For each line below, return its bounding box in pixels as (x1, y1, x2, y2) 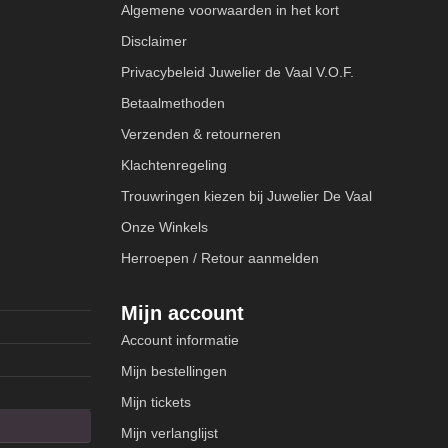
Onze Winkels (121, 219, 208, 236)
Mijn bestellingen (121, 363, 227, 380)
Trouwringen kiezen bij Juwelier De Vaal (121, 188, 372, 205)
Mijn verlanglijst (121, 425, 218, 442)
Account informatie (121, 332, 239, 349)
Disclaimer (121, 33, 187, 50)
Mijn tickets (121, 394, 191, 411)
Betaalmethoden (121, 95, 225, 112)
